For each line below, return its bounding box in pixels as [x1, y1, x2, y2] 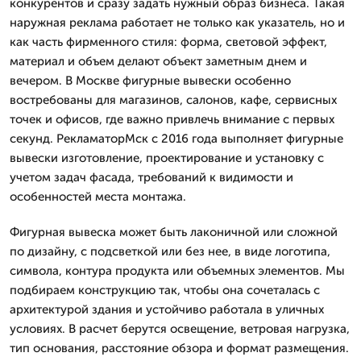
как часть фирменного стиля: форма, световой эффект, [10, 35, 327, 49]
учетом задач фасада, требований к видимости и [10, 170, 293, 185]
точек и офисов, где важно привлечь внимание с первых [10, 112, 334, 127]
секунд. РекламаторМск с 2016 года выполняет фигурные [10, 131, 343, 146]
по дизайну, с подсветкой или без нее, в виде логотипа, [10, 244, 330, 259]
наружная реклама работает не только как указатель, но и [10, 15, 345, 30]
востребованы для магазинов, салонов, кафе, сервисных [10, 93, 337, 107]
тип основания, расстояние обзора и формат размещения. [10, 341, 349, 355]
